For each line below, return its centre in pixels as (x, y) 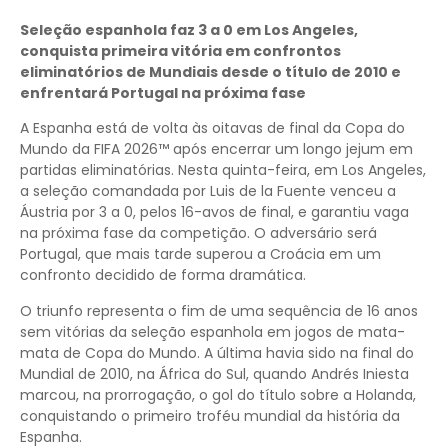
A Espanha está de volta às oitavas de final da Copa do (212, 128)
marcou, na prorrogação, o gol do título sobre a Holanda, (218, 394)
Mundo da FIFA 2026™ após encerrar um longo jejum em (216, 149)
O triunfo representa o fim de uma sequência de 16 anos (219, 310)
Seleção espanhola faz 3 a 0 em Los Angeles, (189, 29)
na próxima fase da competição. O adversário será (198, 233)
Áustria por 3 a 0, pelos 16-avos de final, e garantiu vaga (214, 212)
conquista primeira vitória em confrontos (180, 50)
